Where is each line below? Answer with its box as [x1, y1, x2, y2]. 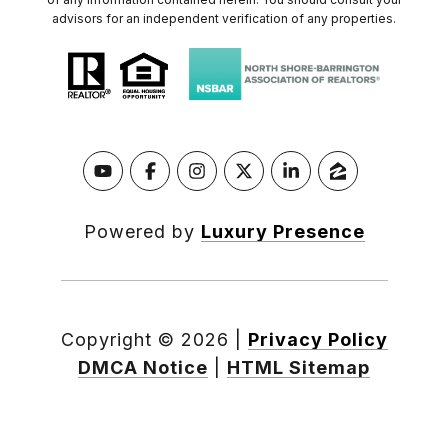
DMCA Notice [78, 357, 208, 379]
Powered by [83, 221, 201, 243]
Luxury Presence [200, 221, 365, 243]
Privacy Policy [247, 329, 388, 351]
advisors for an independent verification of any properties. [52, 11, 396, 27]
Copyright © [60, 329, 175, 351]
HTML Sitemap [227, 357, 370, 379]
